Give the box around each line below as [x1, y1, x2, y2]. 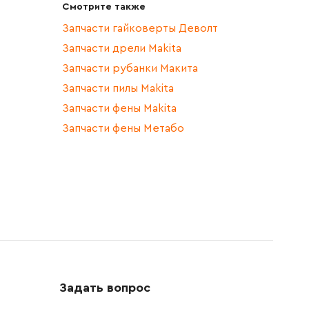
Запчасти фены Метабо [62, 123, 184, 134]
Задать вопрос [59, 281, 150, 295]
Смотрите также [62, 2, 146, 12]
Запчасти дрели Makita [62, 43, 181, 54]
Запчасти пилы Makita [62, 83, 174, 94]
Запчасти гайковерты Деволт [62, 23, 218, 34]
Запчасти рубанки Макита [62, 63, 198, 74]
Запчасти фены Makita [62, 103, 177, 114]
